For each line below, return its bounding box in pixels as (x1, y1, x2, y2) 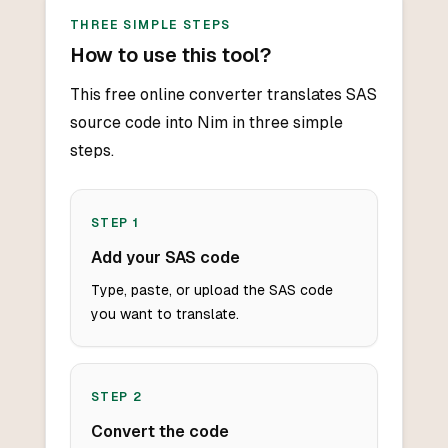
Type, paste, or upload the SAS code (90, 282, 333, 299)
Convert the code (90, 422, 229, 442)
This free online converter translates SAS (69, 85, 377, 105)
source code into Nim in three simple (69, 113, 343, 133)
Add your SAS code (90, 248, 240, 268)
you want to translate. (90, 306, 239, 323)
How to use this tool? (69, 44, 271, 67)
